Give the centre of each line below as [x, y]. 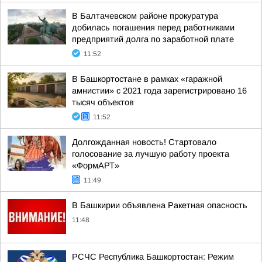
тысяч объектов [103, 102]
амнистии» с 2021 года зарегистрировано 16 [159, 91]
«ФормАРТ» [96, 166]
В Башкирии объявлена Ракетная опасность [160, 205]
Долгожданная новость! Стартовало [144, 142]
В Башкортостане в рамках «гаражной [147, 79]
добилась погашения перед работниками [153, 27]
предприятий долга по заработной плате [153, 39]
